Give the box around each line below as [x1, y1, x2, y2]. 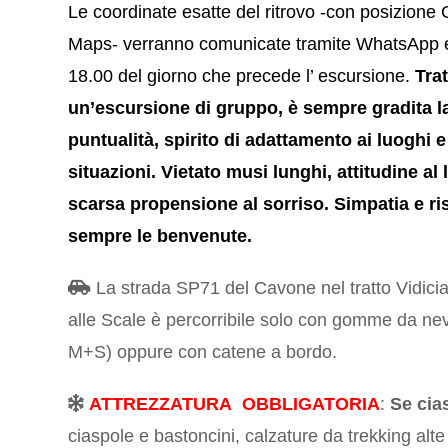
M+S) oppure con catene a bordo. [68, 342, 338, 363]
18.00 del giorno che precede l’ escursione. [68, 66, 416, 87]
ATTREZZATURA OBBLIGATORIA [89, 394, 381, 415]
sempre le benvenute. [68, 226, 253, 247]
